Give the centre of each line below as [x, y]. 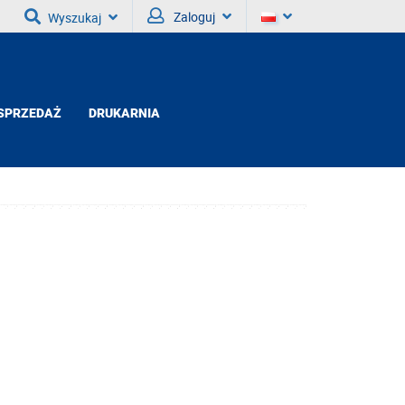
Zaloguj [194, 17]
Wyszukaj [75, 18]
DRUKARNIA [124, 113]
